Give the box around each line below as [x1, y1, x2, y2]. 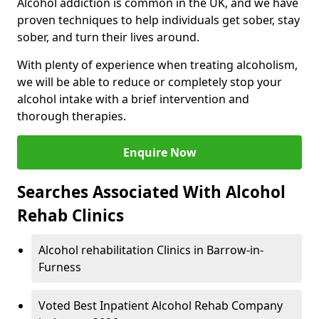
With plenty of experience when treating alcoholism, [17, 57, 298, 73]
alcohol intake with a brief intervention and [17, 91, 249, 108]
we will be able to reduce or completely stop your [17, 74, 282, 90]
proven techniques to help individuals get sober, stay [17, 12, 300, 28]
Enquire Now [122, 145, 197, 161]
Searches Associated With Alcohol [17, 181, 286, 204]
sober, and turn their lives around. [17, 29, 199, 46]
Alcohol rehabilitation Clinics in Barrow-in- [38, 242, 263, 258]
